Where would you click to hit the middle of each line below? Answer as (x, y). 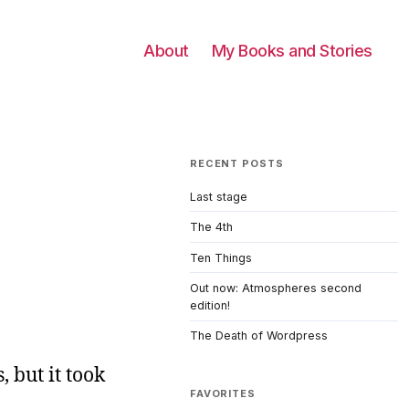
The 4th (211, 227)
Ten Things (221, 257)
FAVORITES (223, 393)
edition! (210, 306)
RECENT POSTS (237, 163)
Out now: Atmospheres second (276, 288)
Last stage (219, 196)
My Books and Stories (292, 51)
